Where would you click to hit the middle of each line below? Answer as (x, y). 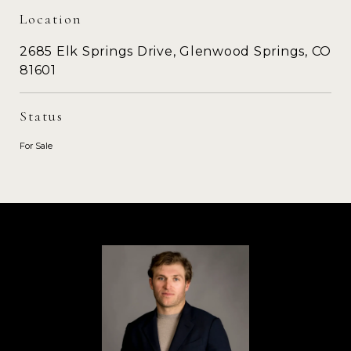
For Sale (36, 145)
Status (42, 116)
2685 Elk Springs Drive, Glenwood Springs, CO (175, 51)
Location (51, 18)
